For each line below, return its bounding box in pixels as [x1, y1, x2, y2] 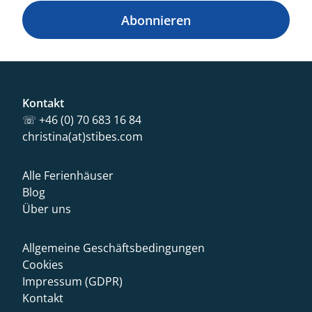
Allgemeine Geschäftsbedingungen [22, 240, 205, 256]
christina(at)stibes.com [22, 129, 143, 144]
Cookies [22, 257, 63, 272]
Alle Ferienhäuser [22, 168, 114, 183]
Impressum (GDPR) [22, 274, 123, 289]
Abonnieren [121, 11, 191, 29]
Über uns [22, 201, 71, 217]
